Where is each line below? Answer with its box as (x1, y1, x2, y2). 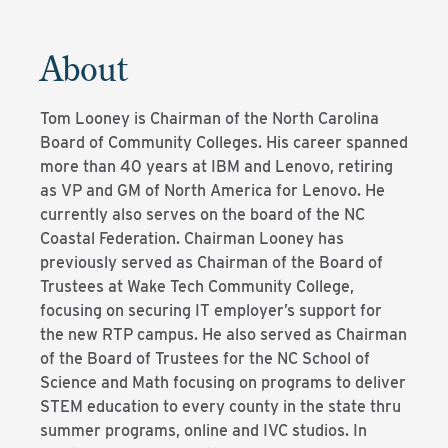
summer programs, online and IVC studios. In (40, 421, 367, 440)
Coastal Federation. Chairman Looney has (40, 229, 344, 248)
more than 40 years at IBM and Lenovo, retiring (40, 157, 393, 176)
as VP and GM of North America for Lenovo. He (40, 181, 385, 200)
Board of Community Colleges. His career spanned (40, 133, 408, 152)
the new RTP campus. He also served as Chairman (40, 325, 407, 344)
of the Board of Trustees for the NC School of (40, 349, 370, 368)
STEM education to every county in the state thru (40, 397, 401, 416)
